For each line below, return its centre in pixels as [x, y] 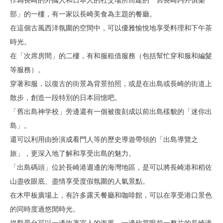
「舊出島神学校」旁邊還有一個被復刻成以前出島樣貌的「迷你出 [111, 112]
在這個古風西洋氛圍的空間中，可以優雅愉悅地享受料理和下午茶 [111, 28]
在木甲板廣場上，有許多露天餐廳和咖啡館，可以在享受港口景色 [111, 195]
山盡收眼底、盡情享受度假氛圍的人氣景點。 [80, 181]
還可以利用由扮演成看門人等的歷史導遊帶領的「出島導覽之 [104, 140]
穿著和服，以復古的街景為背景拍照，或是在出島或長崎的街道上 [111, 84]
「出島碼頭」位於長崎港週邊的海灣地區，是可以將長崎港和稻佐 [111, 167]
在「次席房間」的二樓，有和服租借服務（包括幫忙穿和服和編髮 [111, 56]
